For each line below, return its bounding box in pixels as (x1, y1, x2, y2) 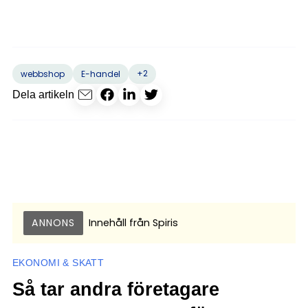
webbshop (21, 67, 65, 80)
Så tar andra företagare (12, 278, 219, 300)
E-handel (81, 67, 120, 80)
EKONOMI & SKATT (12, 256, 104, 268)
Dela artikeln (12, 89, 74, 100)
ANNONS (32, 215, 75, 230)
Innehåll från (89, 215, 150, 230)
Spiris (150, 215, 178, 230)
